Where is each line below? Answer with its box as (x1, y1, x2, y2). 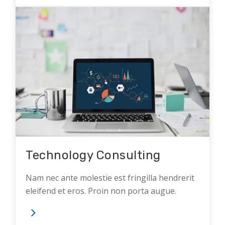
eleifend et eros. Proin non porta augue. (26, 185, 176, 196)
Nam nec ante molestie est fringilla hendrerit (26, 172, 194, 183)
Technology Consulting (26, 148, 161, 162)
